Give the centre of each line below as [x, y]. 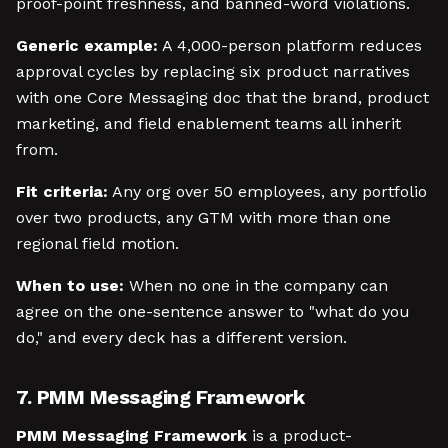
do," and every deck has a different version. [181, 337]
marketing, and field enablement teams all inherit [208, 123]
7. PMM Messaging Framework [160, 397]
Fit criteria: [62, 191]
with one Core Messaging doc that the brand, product [222, 97]
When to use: [70, 285]
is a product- [299, 435]
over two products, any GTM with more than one [203, 217]
